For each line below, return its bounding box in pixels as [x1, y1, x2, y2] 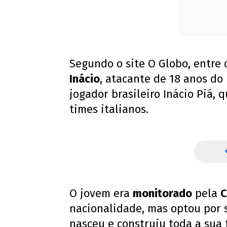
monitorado [133, 186, 192, 201]
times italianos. [69, 102, 148, 117]
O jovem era [69, 186, 133, 201]
